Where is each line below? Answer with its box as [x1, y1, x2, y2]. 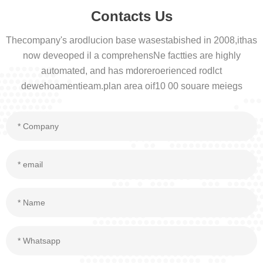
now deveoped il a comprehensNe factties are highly [22, 50, 241, 61]
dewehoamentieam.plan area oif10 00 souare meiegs [21, 81, 242, 92]
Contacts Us [90, 8, 173, 25]
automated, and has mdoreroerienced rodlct [41, 66, 222, 76]
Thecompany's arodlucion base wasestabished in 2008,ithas [6, 35, 257, 46]
